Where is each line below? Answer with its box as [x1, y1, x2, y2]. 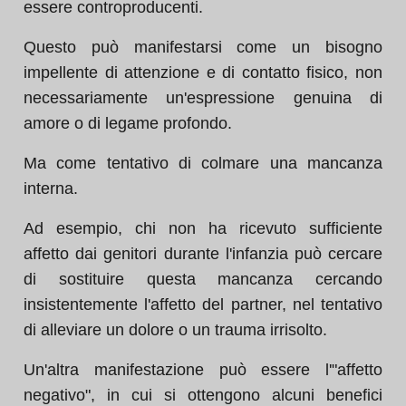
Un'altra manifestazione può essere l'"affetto [24, 361, 382, 379]
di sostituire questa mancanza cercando [24, 270, 382, 288]
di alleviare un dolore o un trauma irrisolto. [24, 321, 327, 339]
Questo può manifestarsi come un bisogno [24, 38, 382, 56]
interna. [24, 179, 78, 198]
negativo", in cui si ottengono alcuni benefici [24, 386, 382, 404]
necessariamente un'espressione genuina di [24, 89, 382, 107]
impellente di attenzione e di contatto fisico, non [24, 63, 382, 82]
